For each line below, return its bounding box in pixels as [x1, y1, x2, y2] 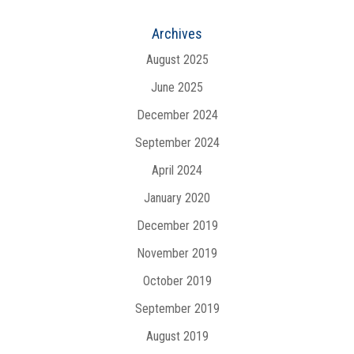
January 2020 [144, 190, 210, 205]
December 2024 [136, 107, 218, 122]
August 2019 [145, 329, 209, 344]
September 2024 [134, 135, 220, 150]
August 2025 [145, 52, 209, 67]
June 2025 [151, 80, 203, 95]
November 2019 [137, 246, 217, 261]
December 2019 [136, 218, 218, 233]
